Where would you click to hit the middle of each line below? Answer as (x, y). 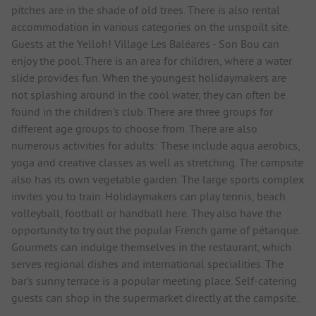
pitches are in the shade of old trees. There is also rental (146, 10)
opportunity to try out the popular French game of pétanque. (156, 230)
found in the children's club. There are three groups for (142, 111)
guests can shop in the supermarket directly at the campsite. (155, 297)
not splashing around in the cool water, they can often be (148, 94)
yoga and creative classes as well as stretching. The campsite (157, 162)
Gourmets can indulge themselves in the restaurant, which (151, 247)
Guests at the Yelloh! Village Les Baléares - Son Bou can (145, 43)
